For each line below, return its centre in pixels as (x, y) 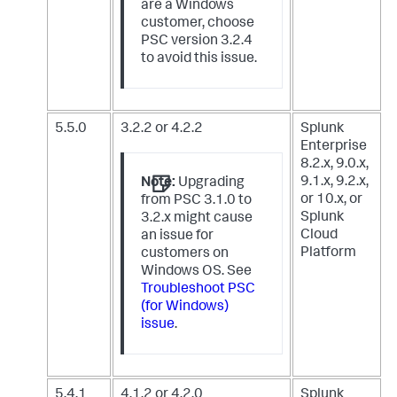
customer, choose (198, 24)
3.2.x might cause (197, 219)
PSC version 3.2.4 (197, 42)
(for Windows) (185, 308)
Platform (328, 254)
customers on (185, 255)
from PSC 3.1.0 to (197, 202)
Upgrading (210, 184)
